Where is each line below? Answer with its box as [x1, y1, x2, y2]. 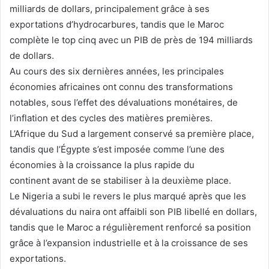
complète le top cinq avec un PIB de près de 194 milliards [10, 34, 253, 46]
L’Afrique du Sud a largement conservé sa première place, [10, 127, 254, 139]
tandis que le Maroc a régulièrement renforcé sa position [10, 221, 251, 233]
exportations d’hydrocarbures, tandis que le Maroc [10, 18, 224, 30]
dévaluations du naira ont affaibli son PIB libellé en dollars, [10, 205, 257, 217]
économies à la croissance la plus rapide [10, 159, 181, 171]
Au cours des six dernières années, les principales [10, 65, 224, 77]
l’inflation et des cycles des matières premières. [10, 112, 213, 124]
